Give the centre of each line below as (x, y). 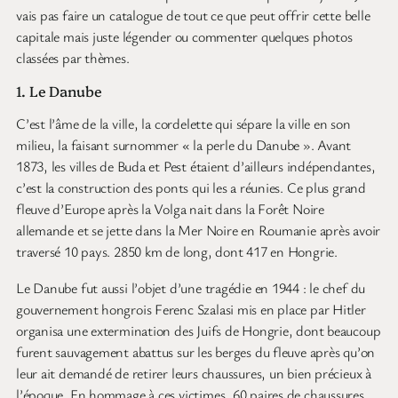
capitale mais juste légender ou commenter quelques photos (184, 36)
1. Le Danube (59, 91)
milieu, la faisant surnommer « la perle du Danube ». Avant (184, 145)
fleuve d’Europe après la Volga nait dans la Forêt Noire (170, 209)
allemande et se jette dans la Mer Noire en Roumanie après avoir (199, 231)
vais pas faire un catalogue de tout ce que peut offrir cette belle (193, 15)
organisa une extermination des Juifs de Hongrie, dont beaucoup (199, 330)
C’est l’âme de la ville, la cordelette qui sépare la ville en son (183, 124)
